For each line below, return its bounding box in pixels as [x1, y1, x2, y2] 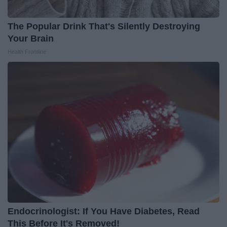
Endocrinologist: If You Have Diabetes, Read [8, 206, 200, 217]
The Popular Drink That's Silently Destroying [8, 21, 200, 32]
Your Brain [8, 33, 54, 44]
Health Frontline [8, 49, 46, 55]
